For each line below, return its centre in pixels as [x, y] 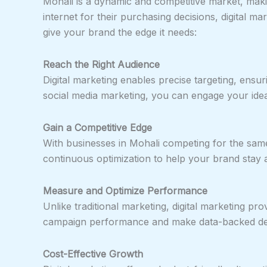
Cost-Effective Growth [93, 254]
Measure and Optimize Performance [125, 190]
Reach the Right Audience [101, 64]
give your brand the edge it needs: [120, 32]
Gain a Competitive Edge [97, 127]
